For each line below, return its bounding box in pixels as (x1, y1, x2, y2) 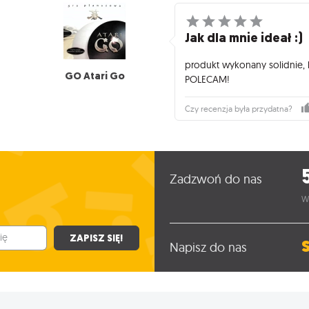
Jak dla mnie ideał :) (185, 30, 303, 47)
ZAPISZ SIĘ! (70, 230, 123, 245)
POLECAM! (185, 72, 230, 86)
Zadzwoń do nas (169, 171, 262, 188)
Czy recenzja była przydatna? (185, 104, 293, 114)
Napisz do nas (169, 239, 247, 255)
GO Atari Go (64, 69, 125, 83)
